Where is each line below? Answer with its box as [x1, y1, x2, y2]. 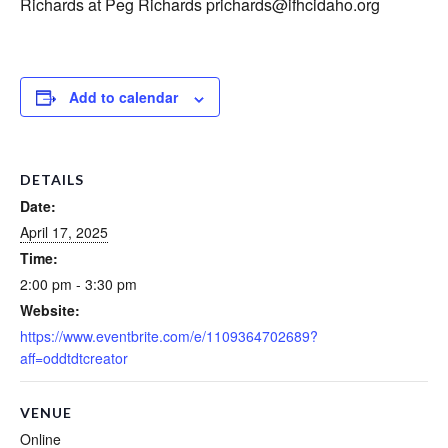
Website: [20, 300, 80, 321]
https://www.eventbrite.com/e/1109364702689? [20, 326, 318, 347]
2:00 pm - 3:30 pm [20, 274, 137, 295]
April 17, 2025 [20, 222, 108, 243]
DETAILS [20, 171, 84, 189]
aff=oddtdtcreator [20, 348, 128, 369]
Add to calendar [69, 87, 178, 108]
